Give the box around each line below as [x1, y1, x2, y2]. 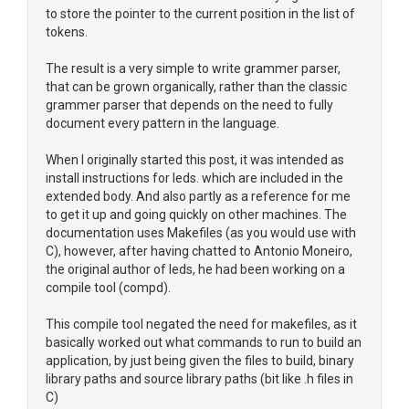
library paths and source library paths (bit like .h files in [46, 372, 353, 386]
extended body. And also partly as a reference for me [46, 189, 351, 204]
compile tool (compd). [46, 280, 171, 295]
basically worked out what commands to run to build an [46, 335, 362, 350]
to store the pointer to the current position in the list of [46, 6, 355, 21]
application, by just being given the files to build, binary [46, 353, 354, 368]
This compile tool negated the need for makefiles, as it [46, 317, 357, 331]
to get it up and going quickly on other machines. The [46, 207, 347, 222]
